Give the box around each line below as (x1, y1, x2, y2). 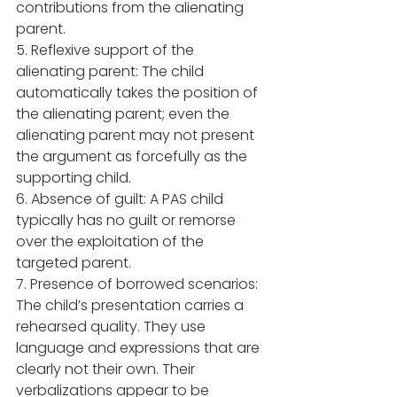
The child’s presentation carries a (16, 295, 247, 316)
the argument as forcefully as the (16, 146, 251, 167)
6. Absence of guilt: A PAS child (16, 189, 227, 210)
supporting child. (16, 167, 131, 189)
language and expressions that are (16, 338, 263, 359)
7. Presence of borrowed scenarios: (16, 274, 261, 295)
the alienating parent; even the (16, 104, 233, 125)
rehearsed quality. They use (16, 316, 209, 338)
